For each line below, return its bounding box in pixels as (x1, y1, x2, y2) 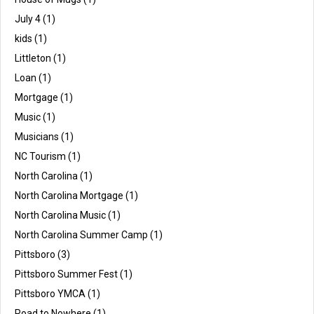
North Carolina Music (15, 209, 106, 221)
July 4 (15, 13, 41, 25)
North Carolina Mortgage (15, 189, 123, 201)
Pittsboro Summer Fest (15, 268, 118, 280)
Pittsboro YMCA (15, 287, 86, 299)
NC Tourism (15, 150, 66, 162)
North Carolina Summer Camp (15, 228, 148, 240)
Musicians (15, 130, 59, 142)
